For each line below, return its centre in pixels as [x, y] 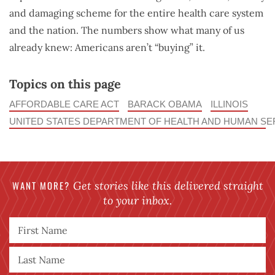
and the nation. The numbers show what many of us [127, 30]
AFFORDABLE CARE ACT [64, 104]
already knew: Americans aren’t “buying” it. [107, 48]
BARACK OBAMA [165, 104]
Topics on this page [65, 84]
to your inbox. [137, 201]
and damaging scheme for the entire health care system [136, 13]
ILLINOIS [229, 104]
